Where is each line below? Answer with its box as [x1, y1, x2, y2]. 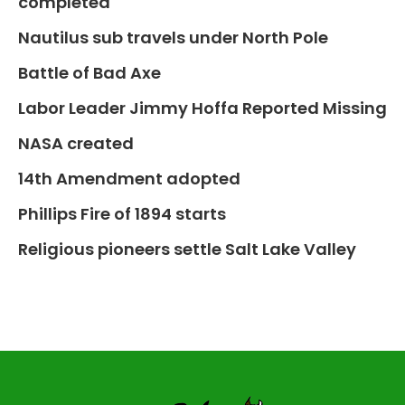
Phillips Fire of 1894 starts [18, 202, 226, 226]
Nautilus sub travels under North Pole [18, 26, 328, 50]
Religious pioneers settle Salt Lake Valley [18, 238, 356, 261]
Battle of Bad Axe [18, 61, 161, 85]
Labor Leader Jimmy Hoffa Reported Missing [18, 97, 387, 120]
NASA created [18, 132, 134, 155]
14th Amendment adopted [18, 167, 240, 191]
